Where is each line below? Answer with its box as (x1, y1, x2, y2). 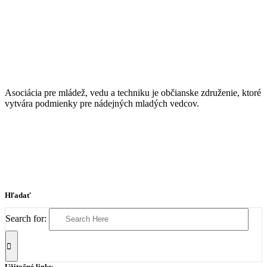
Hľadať (5, 190, 31, 200)
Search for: (5, 213, 46, 223)
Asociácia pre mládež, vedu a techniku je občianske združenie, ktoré (5, 87, 261, 98)
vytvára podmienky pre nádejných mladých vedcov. (5, 98, 199, 108)
